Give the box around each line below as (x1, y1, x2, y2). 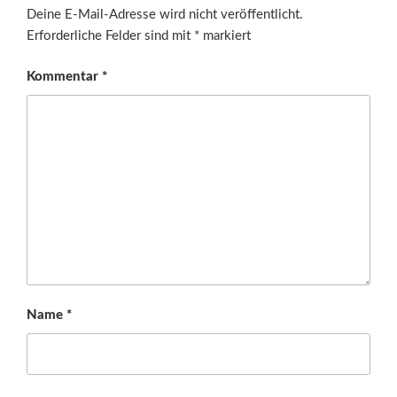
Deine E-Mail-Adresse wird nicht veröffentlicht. (27, 7, 303, 21)
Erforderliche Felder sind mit (27, 28, 194, 43)
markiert (199, 28, 251, 43)
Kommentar (27, 70, 102, 84)
